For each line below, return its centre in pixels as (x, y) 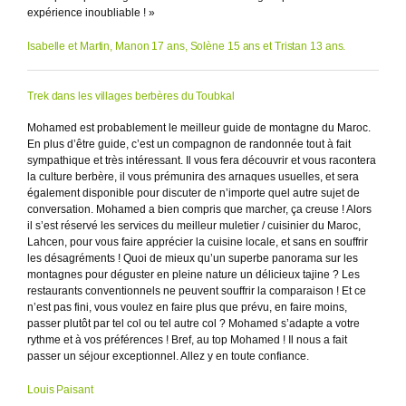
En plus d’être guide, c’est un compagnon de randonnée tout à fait (189, 145)
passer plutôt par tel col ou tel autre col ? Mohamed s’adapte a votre (193, 324)
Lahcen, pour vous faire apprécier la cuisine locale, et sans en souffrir (198, 242)
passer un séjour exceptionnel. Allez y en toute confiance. (168, 357)
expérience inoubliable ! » (91, 13)
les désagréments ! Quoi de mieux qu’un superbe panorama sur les (193, 259)
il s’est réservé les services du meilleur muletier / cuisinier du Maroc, (194, 226)
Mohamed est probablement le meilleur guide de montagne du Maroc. (199, 128)
